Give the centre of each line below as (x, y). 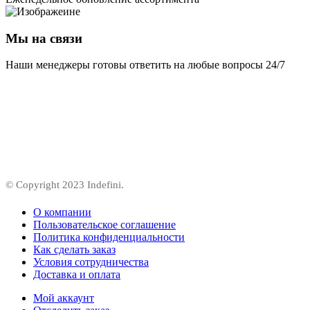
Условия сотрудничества (91, 262)
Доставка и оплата (77, 275)
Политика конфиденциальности (109, 237)
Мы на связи (44, 38)
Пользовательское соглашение (104, 225)
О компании (62, 212)
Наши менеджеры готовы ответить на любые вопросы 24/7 (145, 65)
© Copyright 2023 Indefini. (65, 185)
